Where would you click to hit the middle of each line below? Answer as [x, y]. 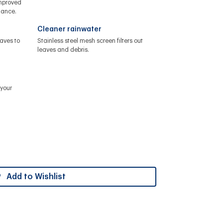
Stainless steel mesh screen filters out [90, 41]
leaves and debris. [63, 50]
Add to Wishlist [36, 176]
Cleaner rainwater [69, 29]
